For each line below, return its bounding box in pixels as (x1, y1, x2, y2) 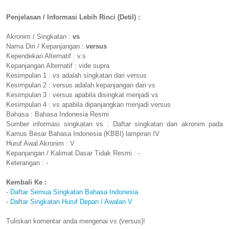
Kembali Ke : (6, 178, 47, 187)
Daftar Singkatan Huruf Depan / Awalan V (10, 198, 132, 206)
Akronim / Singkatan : (6, 33, 73, 41)
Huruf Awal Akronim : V (6, 140, 75, 148)
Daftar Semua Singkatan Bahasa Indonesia (10, 188, 138, 196)
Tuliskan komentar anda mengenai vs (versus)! (6, 217, 145, 225)
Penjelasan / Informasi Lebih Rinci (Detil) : (6, 13, 140, 21)
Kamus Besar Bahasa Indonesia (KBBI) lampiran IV (6, 130, 159, 138)
